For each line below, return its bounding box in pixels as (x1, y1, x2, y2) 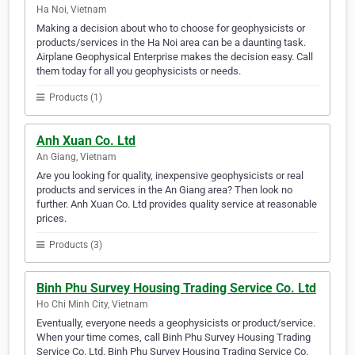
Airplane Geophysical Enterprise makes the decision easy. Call (36, 51, 313, 63)
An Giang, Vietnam (36, 151, 116, 163)
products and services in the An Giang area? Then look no (36, 184, 292, 197)
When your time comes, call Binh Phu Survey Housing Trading (36, 331, 311, 344)
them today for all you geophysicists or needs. (36, 65, 241, 78)
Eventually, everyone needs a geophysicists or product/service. (36, 317, 315, 330)
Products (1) (47, 92, 102, 104)
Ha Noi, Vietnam (36, 4, 107, 16)
